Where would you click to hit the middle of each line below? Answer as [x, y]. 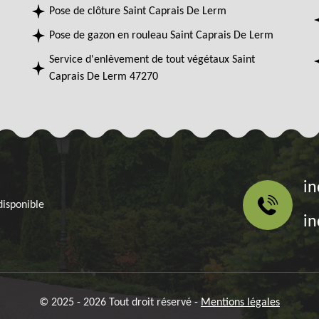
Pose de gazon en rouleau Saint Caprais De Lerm [162, 36]
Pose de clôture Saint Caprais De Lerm [138, 11]
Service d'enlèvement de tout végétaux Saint [152, 60]
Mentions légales [240, 303]
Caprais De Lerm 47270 [104, 77]
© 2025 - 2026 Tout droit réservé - [120, 303]
